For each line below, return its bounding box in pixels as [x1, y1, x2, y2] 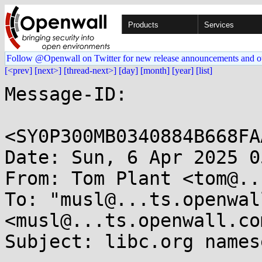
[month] [140, 65, 170, 75]
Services [204, 20, 234, 29]
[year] [172, 65, 194, 75]
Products [128, 20, 158, 29]
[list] [196, 65, 212, 75]
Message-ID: [5, 84, 127, 105]
